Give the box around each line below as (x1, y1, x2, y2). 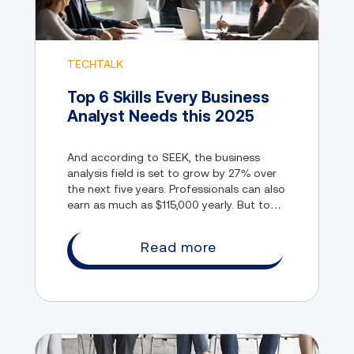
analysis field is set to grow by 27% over (67, 166, 277, 179)
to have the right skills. (67, 229, 184, 243)
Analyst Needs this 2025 (67, 106, 254, 125)
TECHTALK (67, 57, 123, 70)
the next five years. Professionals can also (67, 182, 285, 195)
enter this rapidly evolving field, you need (67, 213, 281, 227)
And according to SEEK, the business (67, 150, 260, 164)
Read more (140, 238, 217, 255)
